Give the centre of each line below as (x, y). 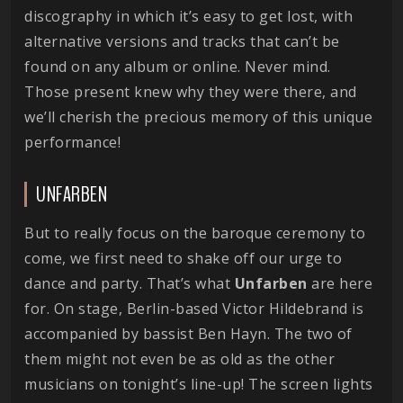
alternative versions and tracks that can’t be (182, 41)
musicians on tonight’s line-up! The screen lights (199, 384)
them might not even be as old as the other (179, 358)
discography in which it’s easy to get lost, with (188, 16)
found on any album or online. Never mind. (178, 66)
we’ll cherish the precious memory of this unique (198, 116)
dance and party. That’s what (130, 283)
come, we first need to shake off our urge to (183, 258)
